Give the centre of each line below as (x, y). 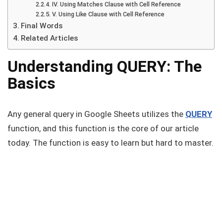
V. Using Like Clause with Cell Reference (108, 14)
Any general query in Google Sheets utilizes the (96, 114)
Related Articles (50, 38)
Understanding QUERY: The (105, 66)
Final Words (42, 26)
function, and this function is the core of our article (103, 128)
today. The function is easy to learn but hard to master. (111, 143)
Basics (31, 83)
